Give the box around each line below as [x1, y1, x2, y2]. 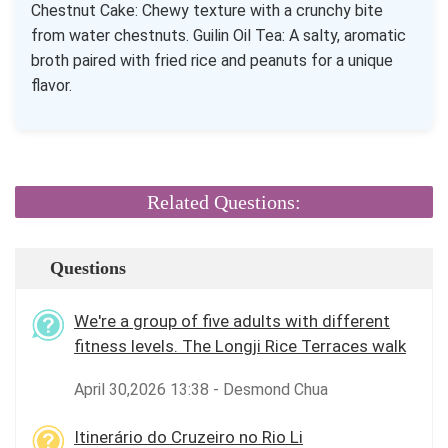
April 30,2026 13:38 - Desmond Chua [74, 380, 328, 399]
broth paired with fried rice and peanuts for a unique [31, 51, 393, 70]
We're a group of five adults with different [74, 311, 390, 331]
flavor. [31, 76, 72, 95]
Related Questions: [147, 191, 301, 213]
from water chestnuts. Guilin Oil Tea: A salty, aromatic [31, 26, 406, 45]
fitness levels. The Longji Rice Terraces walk [74, 336, 406, 356]
